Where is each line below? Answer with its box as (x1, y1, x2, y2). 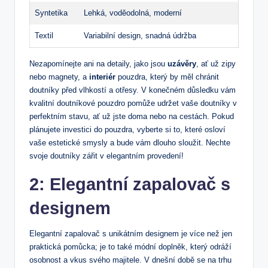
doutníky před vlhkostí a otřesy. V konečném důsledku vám (29, 86, 236, 95)
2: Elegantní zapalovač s (29, 175, 230, 194)
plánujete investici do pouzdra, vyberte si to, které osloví (29, 125, 226, 135)
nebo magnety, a (29, 72, 89, 82)
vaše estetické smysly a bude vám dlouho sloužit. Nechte (29, 138, 230, 148)
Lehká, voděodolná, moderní (84, 8, 182, 18)
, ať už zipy (196, 59, 236, 69)
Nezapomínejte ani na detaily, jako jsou (29, 59, 167, 69)
